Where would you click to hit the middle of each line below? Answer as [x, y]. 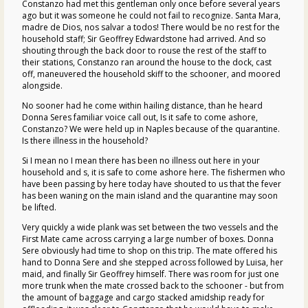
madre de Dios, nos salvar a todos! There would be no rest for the [151, 27]
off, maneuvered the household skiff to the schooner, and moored [151, 74]
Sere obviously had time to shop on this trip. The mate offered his [150, 250]
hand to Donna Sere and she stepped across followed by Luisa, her [153, 262]
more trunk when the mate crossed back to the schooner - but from [153, 285]
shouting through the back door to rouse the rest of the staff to [144, 50]
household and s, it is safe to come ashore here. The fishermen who [154, 172]
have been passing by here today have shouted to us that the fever [152, 184]
